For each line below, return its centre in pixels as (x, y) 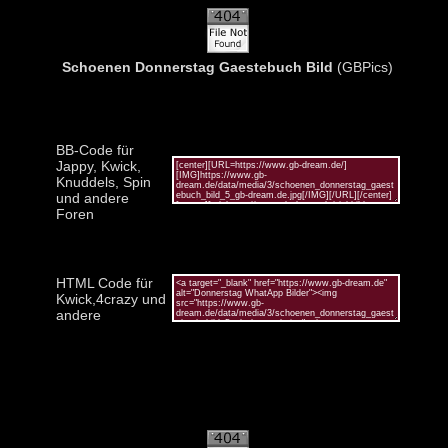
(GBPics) (363, 66)
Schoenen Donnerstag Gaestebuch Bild (197, 66)
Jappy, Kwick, (98, 165)
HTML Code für (104, 282)
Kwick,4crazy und (110, 298)
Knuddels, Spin (103, 181)
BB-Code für (94, 149)
